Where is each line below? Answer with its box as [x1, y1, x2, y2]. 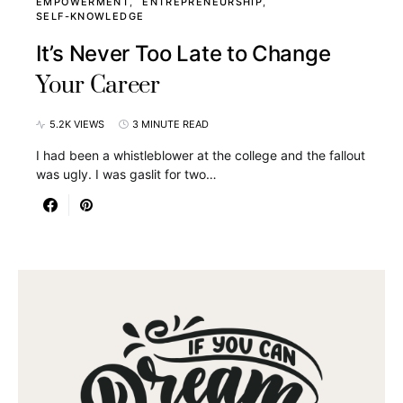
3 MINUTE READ [132, 118, 209, 130]
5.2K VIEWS [49, 118, 104, 130]
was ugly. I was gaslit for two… [36, 166, 217, 182]
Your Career [36, 71, 160, 101]
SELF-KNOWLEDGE [36, 10, 145, 22]
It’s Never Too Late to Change [36, 40, 331, 67]
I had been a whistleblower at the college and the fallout [36, 148, 365, 163]
